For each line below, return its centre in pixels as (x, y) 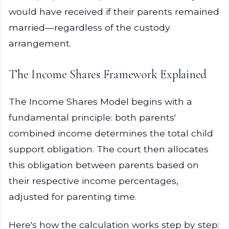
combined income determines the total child (111, 133)
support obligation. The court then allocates (109, 149)
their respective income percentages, (94, 181)
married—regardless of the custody (89, 27)
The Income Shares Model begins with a (100, 101)
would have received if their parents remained (114, 12)
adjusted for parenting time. (73, 197)
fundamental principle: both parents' (92, 117)
